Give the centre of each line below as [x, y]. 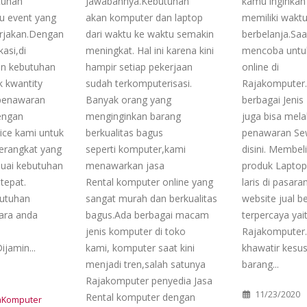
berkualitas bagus [124, 133]
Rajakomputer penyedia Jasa [149, 281]
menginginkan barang [133, 116]
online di [260, 67]
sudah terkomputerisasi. [139, 83]
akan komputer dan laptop [144, 17]
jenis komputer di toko [136, 231]
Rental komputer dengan [140, 297]
